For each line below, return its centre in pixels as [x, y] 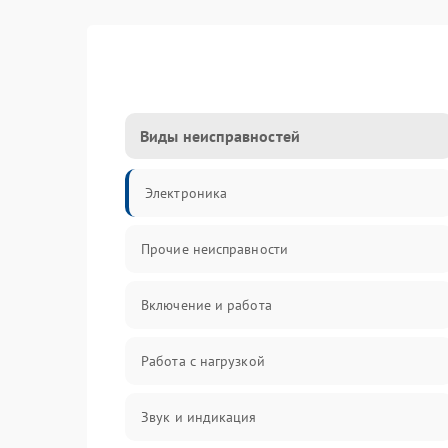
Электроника [186, 193]
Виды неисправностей [220, 136]
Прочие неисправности [214, 249]
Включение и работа [206, 305]
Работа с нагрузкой [203, 361]
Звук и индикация [199, 417]
